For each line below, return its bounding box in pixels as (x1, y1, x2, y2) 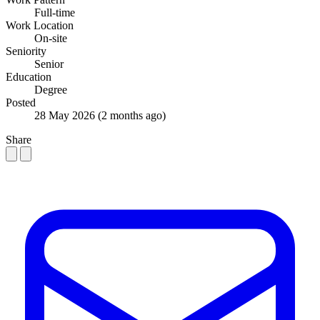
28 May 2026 (34, 109, 98, 121)
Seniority (6, 44, 46, 57)
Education (6, 70, 51, 83)
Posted (6, 96, 36, 109)
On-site (34, 31, 67, 44)
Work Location (6, 19, 74, 31)
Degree (34, 83, 67, 96)
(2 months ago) (98, 109, 166, 121)
